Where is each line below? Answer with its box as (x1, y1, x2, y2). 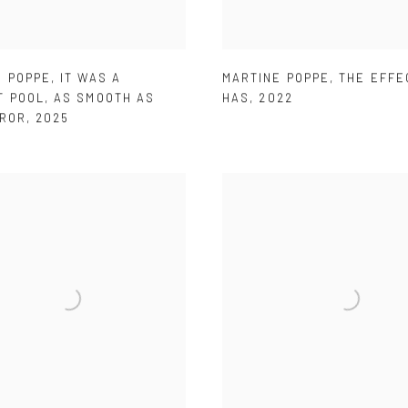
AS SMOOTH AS (54, 90, 156, 106)
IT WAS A (60, 70, 121, 86)
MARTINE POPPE (222, 70, 331, 86)
